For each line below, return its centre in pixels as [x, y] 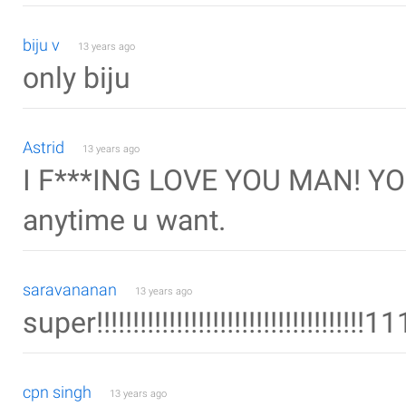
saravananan [70, 290]
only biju [77, 78]
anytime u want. [124, 221]
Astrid [43, 147]
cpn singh [57, 392]
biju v [41, 45]
